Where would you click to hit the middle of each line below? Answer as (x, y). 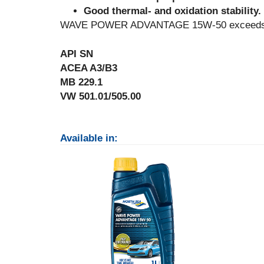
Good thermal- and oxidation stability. (172, 11)
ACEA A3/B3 (89, 68)
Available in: (89, 138)
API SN (77, 54)
